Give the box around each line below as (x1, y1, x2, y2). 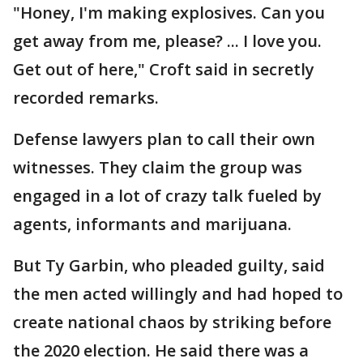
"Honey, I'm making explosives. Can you (13, 2, 325, 23)
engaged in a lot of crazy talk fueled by (13, 185, 322, 207)
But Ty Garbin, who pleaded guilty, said (13, 254, 325, 276)
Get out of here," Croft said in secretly (13, 58, 314, 80)
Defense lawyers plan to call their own (13, 128, 315, 150)
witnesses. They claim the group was (13, 156, 302, 178)
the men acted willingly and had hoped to (13, 283, 343, 305)
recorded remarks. (13, 87, 163, 109)
